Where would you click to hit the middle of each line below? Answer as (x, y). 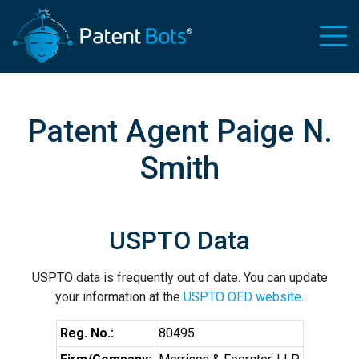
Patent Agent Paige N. (179, 131)
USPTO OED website (242, 297)
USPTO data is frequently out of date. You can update (179, 278)
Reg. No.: (87, 333)
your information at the (119, 297)
